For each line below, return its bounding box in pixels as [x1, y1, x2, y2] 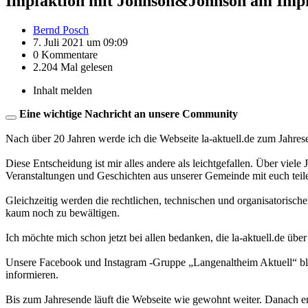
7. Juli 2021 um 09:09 [33, 36, 128, 48]
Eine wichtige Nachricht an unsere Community [19, 107, 238, 120]
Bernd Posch [33, 23, 89, 36]
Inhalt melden [33, 84, 92, 96]
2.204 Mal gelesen [33, 60, 113, 73]
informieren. [5, 268, 58, 280]
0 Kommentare [33, 48, 98, 60]
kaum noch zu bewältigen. [5, 206, 120, 219]
